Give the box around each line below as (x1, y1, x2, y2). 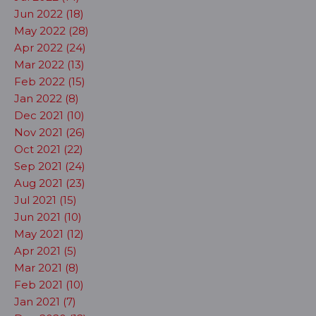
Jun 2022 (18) (14, 7, 84, 20)
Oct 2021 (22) (14, 142, 83, 156)
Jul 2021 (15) (14, 193, 77, 207)
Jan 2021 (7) (14, 295, 76, 308)
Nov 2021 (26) (14, 126, 85, 139)
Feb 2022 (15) (14, 75, 85, 88)
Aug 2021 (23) (14, 176, 85, 190)
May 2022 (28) (14, 24, 89, 37)
